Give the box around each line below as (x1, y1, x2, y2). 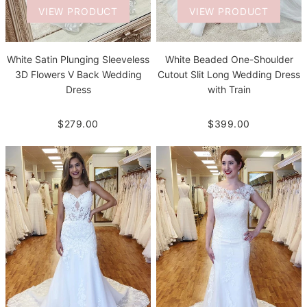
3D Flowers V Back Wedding (14, 69, 142, 81)
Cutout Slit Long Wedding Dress (158, 69, 300, 81)
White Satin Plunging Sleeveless (7, 53, 149, 66)
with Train (207, 84, 251, 96)
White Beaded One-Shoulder (164, 53, 293, 66)
